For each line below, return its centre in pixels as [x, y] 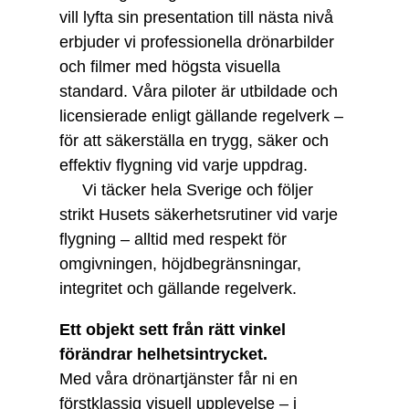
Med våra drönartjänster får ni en [178, 379]
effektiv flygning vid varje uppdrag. [183, 165]
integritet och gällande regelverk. [178, 288]
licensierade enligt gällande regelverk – [201, 116]
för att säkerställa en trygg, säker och [194, 141]
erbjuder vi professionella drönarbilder [196, 42]
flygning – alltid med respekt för [173, 239]
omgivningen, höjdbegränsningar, [180, 264]
